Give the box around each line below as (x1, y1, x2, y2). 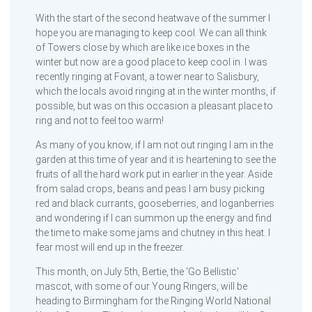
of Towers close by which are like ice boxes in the (35, 42, 249, 53)
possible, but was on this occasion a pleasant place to (35, 100, 273, 111)
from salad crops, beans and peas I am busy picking (35, 183, 265, 194)
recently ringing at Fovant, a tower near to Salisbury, (35, 71, 259, 82)
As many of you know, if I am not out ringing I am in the (35, 139, 273, 150)
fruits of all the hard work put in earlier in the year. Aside (35, 169, 272, 180)
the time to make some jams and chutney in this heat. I (35, 227, 270, 238)
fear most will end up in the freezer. (35, 242, 185, 253)
